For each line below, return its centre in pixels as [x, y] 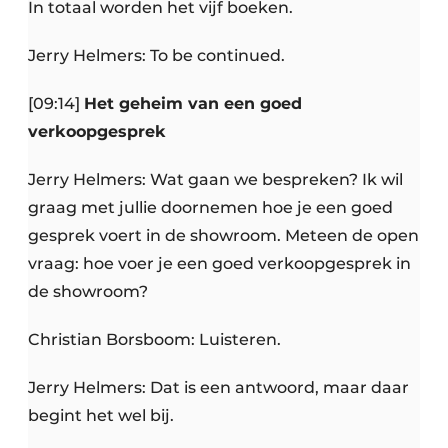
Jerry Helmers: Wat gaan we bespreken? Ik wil [215, 180]
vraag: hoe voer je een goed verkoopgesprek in [219, 264]
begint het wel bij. [101, 416]
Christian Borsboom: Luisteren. [154, 340]
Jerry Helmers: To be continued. [156, 56]
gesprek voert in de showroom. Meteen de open [223, 236]
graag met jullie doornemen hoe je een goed [210, 208]
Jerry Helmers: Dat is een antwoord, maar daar [218, 388]
